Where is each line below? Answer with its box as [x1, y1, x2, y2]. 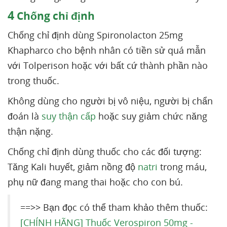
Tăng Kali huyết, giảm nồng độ [8, 161, 138, 173]
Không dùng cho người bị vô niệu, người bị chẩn [8, 95, 213, 107]
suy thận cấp [42, 110, 96, 122]
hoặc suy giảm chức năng [96, 110, 207, 122]
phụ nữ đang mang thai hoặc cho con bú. [8, 176, 185, 188]
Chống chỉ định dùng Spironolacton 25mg [8, 29, 183, 41]
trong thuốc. [8, 74, 62, 87]
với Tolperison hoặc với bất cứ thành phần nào [8, 59, 208, 71]
